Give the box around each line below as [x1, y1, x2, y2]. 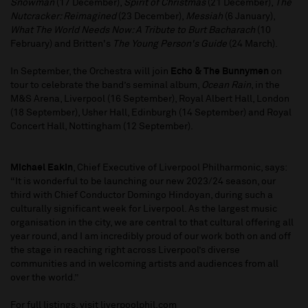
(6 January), [223, 12, 275, 22]
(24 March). [227, 39, 282, 49]
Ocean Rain [201, 80, 251, 91]
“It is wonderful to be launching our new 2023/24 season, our [10, 177, 276, 187]
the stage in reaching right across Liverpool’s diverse [10, 245, 240, 256]
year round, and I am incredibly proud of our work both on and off [10, 232, 291, 242]
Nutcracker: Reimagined [10, 12, 116, 22]
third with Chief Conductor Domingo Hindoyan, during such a [10, 190, 273, 201]
